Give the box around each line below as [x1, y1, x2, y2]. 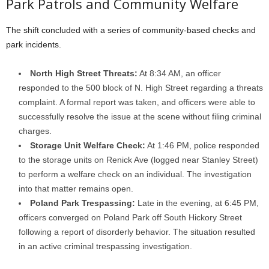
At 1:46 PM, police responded [145, 141, 259, 151]
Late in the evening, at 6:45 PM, [135, 198, 259, 208]
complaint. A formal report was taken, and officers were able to [19, 97, 255, 107]
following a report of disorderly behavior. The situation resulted [19, 227, 255, 237]
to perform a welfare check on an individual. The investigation [19, 169, 252, 180]
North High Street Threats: [30, 68, 138, 79]
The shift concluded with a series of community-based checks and [6, 25, 256, 35]
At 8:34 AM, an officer [138, 68, 221, 79]
